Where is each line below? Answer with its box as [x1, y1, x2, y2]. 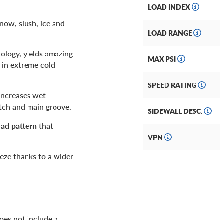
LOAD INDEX [148, 2, 192, 12]
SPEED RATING [148, 80, 198, 90]
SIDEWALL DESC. [148, 106, 204, 116]
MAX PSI [148, 54, 177, 64]
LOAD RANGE [148, 28, 193, 38]
